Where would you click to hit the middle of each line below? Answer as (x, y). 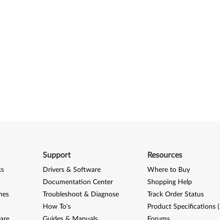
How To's (56, 206)
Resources (165, 155)
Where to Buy (169, 170)
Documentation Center (78, 182)
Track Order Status (176, 194)
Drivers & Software (71, 170)
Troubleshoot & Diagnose (81, 194)
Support (56, 155)
